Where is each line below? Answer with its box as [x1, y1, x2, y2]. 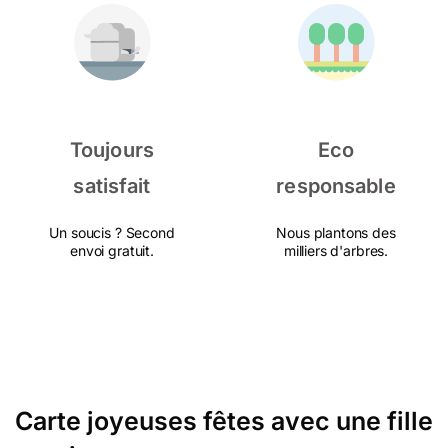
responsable [276, 174, 396, 198]
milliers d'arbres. [283, 242, 389, 259]
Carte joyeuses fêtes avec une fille [15, 406, 433, 436]
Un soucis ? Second [49, 224, 175, 241]
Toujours [69, 138, 155, 162]
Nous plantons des [276, 224, 396, 241]
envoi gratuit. [70, 242, 154, 259]
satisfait [73, 174, 151, 198]
